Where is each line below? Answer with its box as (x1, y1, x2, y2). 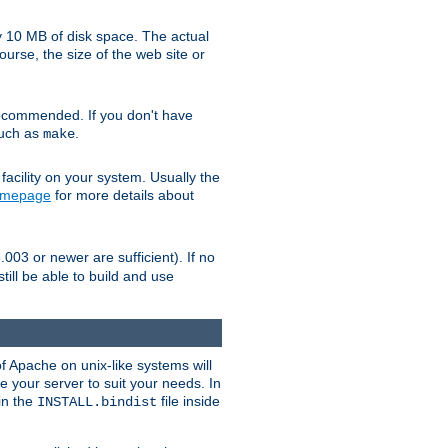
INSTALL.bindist (37, 394, 157, 411)
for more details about (51, 187, 194, 204)
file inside (157, 393, 220, 410)
